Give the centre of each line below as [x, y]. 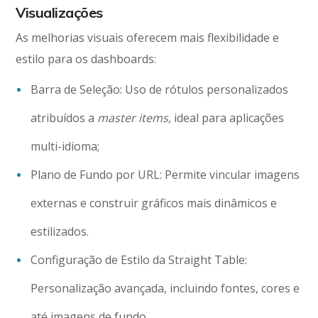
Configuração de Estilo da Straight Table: [139, 260]
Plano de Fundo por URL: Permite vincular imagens [165, 175]
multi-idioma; [65, 147]
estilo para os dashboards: [86, 59]
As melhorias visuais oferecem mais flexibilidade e [148, 38]
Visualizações [59, 13]
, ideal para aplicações [226, 118]
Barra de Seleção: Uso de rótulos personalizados [160, 90]
